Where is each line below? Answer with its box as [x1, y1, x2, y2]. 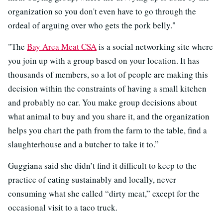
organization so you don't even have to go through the [8, 5, 196, 17]
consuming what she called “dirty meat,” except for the [8, 188, 200, 199]
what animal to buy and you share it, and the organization [8, 111, 210, 122]
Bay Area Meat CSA [27, 41, 97, 52]
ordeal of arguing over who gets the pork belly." [8, 19, 176, 31]
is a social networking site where [97, 41, 213, 52]
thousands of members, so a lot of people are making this [8, 69, 208, 80]
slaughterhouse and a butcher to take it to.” [8, 138, 159, 150]
